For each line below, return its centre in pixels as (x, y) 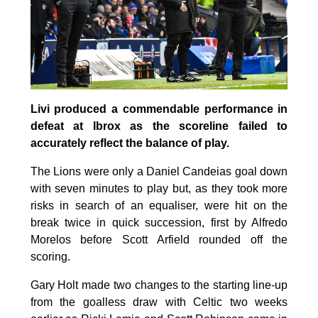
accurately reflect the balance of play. (130, 143)
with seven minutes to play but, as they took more (159, 188)
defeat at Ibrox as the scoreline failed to (159, 126)
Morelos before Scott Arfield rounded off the (159, 239)
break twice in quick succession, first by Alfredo (159, 222)
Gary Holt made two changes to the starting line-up (159, 285)
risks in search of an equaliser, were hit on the (159, 205)
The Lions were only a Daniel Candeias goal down (159, 171)
